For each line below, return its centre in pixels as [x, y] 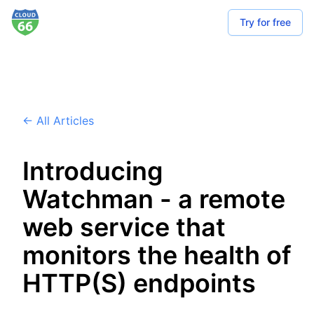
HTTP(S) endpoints [139, 283]
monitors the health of [157, 255]
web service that [124, 227]
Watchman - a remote [154, 199]
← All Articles [58, 121]
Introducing [93, 171]
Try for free [265, 22]
